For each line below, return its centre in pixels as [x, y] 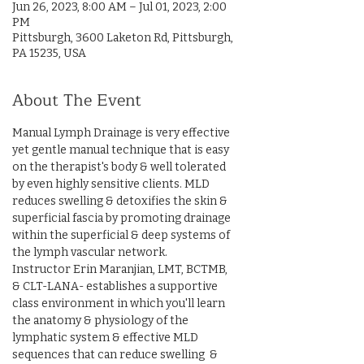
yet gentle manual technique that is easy [122, 150]
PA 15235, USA [49, 53]
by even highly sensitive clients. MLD [112, 184]
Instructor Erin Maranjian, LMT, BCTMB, [121, 269]
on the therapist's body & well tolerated [120, 167]
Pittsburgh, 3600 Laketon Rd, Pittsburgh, [123, 38]
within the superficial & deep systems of [122, 235]
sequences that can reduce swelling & [116, 355]
